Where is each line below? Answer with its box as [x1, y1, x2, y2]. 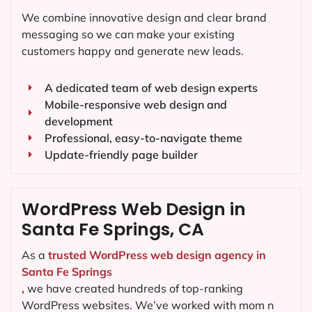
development [44, 114, 113, 129]
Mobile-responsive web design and [44, 97, 227, 112]
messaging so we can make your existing [22, 27, 235, 42]
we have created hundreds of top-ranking [24, 281, 243, 296]
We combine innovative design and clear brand [22, 10, 267, 25]
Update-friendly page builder [44, 148, 198, 162]
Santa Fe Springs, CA [22, 217, 204, 242]
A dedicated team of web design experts [44, 81, 258, 95]
